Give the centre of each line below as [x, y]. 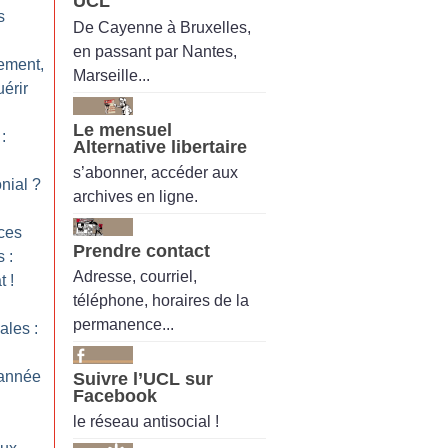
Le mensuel [122, 129]
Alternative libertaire [160, 146]
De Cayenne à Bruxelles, [162, 27]
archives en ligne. [135, 196]
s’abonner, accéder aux [155, 172]
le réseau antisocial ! [146, 422]
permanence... [123, 325]
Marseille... [111, 75]
